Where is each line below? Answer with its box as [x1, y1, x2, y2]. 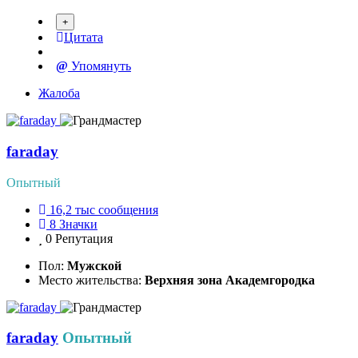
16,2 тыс [50, 202, 95, 217]
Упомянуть [68, 59, 131, 74]
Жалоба [38, 86, 80, 101]
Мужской [67, 258, 121, 272]
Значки [59, 217, 97, 231]
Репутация [55, 231, 113, 245]
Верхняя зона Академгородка [145, 272, 315, 287]
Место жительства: [38, 272, 145, 287]
